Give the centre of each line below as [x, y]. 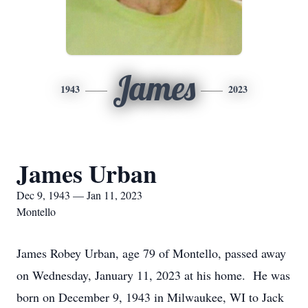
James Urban [87, 173]
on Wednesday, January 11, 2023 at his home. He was [153, 275]
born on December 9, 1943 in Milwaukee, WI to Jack [150, 297]
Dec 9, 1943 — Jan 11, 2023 [79, 195]
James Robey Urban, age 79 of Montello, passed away [151, 253]
